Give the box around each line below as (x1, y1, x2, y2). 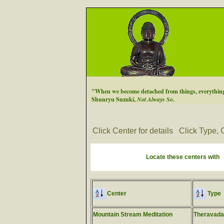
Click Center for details (90, 126, 175, 135)
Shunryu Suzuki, (91, 95, 137, 103)
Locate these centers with (146, 153, 219, 160)
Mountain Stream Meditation (93, 211, 172, 218)
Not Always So (137, 95, 173, 103)
